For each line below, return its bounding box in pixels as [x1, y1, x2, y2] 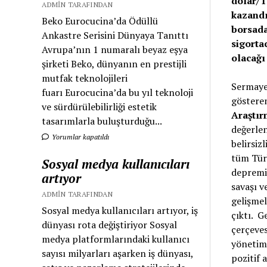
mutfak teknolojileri [42, 72, 128, 85]
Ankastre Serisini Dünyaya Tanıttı [42, 29, 189, 42]
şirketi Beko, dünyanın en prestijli [42, 57, 187, 71]
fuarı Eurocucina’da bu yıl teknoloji [42, 86, 194, 100]
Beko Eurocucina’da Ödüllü [42, 14, 159, 28]
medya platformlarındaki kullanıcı [42, 232, 190, 246]
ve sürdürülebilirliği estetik [42, 100, 157, 114]
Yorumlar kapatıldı [50, 132, 110, 142]
